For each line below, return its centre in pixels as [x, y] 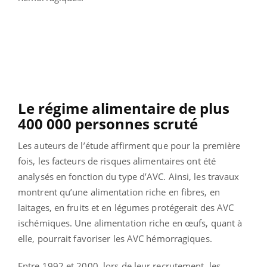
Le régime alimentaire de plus [124, 108]
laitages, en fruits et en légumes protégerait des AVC [126, 207]
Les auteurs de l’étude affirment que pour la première [129, 145]
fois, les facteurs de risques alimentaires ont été [117, 161]
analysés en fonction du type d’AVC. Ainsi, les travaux [129, 176]
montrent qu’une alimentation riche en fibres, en [119, 192]
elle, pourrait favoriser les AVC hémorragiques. [115, 238]
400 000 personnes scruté [108, 123]
